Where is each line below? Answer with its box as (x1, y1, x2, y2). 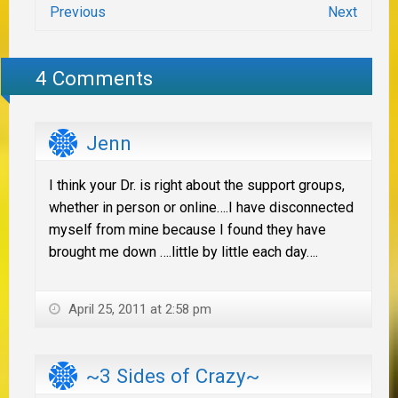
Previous (50, 3, 106, 20)
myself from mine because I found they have (49, 221, 326, 239)
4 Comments (36, 67, 154, 91)
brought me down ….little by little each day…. (49, 243, 318, 261)
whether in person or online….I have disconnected (49, 199, 354, 217)
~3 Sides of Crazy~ (86, 363, 259, 387)
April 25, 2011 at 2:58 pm (65, 301, 211, 318)
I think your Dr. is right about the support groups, (49, 177, 345, 195)
